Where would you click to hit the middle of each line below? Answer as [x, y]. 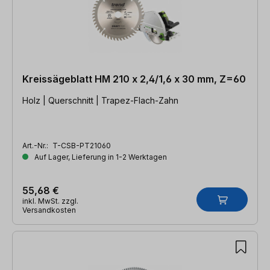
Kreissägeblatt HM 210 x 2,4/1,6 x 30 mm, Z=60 [134, 79]
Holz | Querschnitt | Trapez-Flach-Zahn [100, 100]
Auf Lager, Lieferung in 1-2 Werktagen [100, 157]
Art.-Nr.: [36, 145]
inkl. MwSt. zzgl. [50, 201]
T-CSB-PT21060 [82, 145]
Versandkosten [49, 210]
